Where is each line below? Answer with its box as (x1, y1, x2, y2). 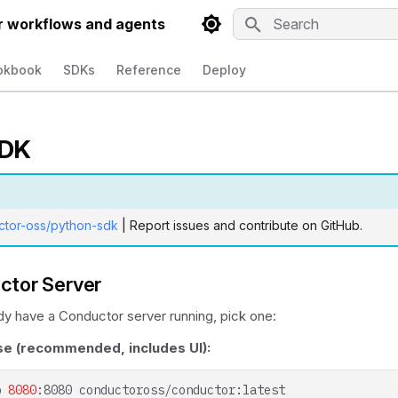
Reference (116, 62, 181, 77)
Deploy (203, 62, 246, 77)
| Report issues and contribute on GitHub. (118, 217, 362, 233)
